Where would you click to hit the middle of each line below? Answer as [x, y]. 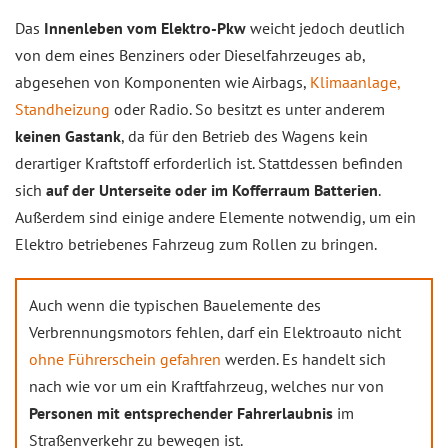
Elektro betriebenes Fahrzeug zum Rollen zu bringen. [196, 243]
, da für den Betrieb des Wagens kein [244, 135]
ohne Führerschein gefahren [125, 358]
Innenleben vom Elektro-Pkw [145, 27]
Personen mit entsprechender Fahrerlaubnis [181, 412]
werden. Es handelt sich [303, 358]
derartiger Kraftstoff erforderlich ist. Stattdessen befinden [209, 162]
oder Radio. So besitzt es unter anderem [247, 108]
